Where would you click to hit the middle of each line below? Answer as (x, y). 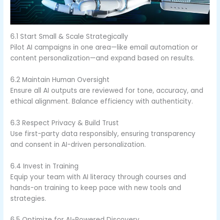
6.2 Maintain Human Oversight (60, 80)
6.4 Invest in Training (45, 166)
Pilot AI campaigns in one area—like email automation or (104, 47)
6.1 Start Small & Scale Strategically (69, 36)
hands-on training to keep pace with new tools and (96, 188)
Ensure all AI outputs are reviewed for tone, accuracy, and (107, 90)
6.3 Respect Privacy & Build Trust (65, 123)
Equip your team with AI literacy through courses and (98, 177)
